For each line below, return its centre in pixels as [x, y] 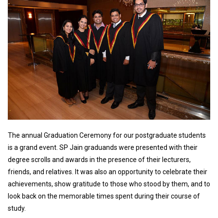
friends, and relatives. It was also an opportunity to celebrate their [108, 172]
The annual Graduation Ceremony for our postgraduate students [107, 136]
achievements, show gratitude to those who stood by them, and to [109, 184]
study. [17, 209]
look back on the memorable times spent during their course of [104, 196]
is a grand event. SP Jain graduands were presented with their [103, 148]
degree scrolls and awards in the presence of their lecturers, [99, 160]
